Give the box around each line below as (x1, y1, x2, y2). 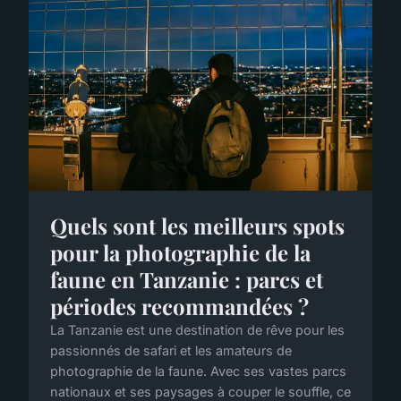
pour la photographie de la (50, 237, 311, 267)
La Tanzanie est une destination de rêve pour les (50, 321, 345, 337)
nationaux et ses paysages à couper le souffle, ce (50, 383, 351, 399)
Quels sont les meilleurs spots (50, 210, 345, 240)
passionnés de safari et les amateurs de (50, 342, 292, 358)
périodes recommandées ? (50, 291, 309, 320)
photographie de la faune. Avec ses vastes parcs (50, 363, 346, 379)
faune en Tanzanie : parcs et (50, 264, 323, 294)
